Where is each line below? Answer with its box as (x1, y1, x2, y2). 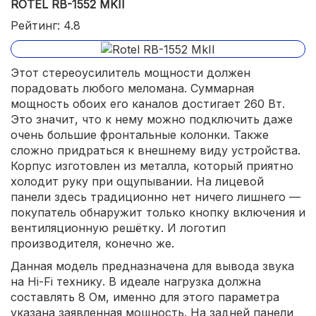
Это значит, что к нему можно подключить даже (11, 112, 293, 127)
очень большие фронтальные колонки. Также (11, 128, 269, 142)
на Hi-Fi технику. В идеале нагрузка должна (11, 274, 261, 289)
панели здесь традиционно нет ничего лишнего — (11, 190, 300, 205)
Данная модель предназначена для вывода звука (11, 259, 294, 274)
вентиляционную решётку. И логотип (11, 221, 226, 236)
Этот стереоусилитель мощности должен (11, 66, 250, 80)
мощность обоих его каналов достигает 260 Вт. (11, 97, 285, 111)
